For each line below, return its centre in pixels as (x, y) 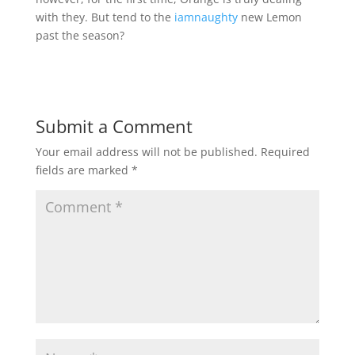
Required (285, 152)
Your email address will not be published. (146, 152)
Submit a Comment (114, 126)
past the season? (80, 35)
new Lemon (269, 17)
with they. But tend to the (105, 17)
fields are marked (83, 170)
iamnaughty (206, 17)
